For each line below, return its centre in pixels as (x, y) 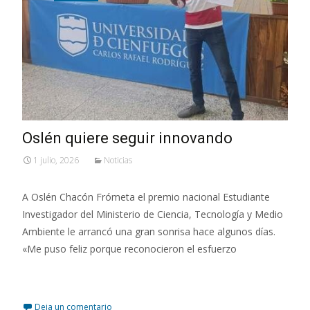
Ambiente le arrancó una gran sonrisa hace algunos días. (149, 231)
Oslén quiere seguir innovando (127, 138)
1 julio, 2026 (56, 160)
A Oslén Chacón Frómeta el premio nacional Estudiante (146, 197)
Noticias (118, 160)
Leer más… (49, 274)
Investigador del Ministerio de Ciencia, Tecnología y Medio (153, 214)
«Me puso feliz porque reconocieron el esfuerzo (129, 248)
